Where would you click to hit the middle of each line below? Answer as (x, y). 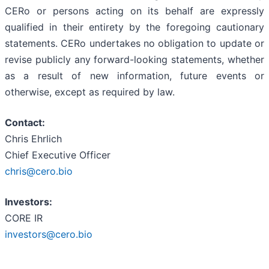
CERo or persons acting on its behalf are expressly (134, 11)
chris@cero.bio (39, 171)
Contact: (25, 123)
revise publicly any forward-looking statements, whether (134, 60)
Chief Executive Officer (58, 155)
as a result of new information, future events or (134, 76)
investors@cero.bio (49, 234)
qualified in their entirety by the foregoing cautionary (134, 27)
